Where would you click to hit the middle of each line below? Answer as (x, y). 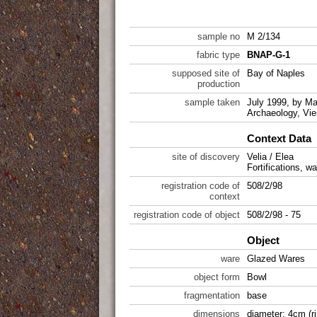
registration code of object (187, 215)
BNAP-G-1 (269, 55)
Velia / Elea (270, 157)
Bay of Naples (276, 73)
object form (217, 277)
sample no (219, 36)
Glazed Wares (276, 259)
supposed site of (206, 73)
